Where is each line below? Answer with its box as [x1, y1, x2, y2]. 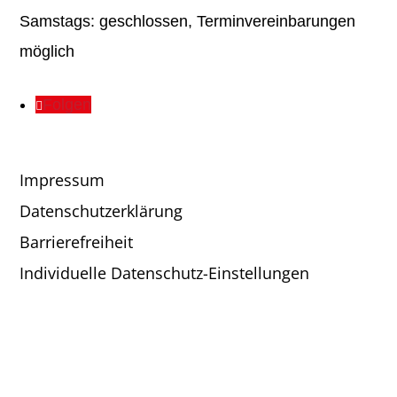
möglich [19, 42, 75, 60]
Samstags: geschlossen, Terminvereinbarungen [19, 12, 356, 30]
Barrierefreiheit [19, 230, 134, 253]
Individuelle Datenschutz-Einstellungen [19, 261, 310, 284]
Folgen [43, 95, 92, 113]
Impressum [19, 168, 105, 191]
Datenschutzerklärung [19, 199, 183, 222]
